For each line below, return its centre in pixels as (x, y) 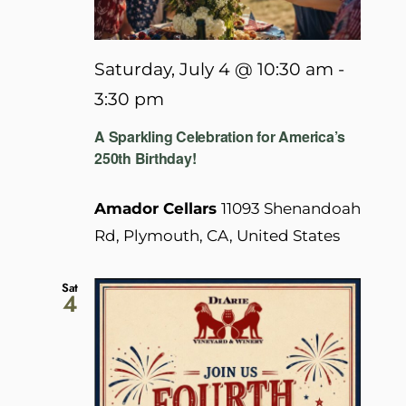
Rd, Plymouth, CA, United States (217, 236)
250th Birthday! (145, 159)
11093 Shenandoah (291, 209)
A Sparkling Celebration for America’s (220, 137)
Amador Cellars (158, 209)
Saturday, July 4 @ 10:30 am (214, 69)
